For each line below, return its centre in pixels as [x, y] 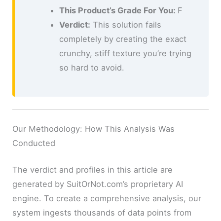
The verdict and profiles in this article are [93, 169]
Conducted [34, 143]
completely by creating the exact [123, 39]
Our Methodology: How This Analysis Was [94, 129]
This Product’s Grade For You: [118, 10]
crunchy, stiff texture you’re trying [125, 53]
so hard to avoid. [92, 67]
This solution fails [126, 24]
